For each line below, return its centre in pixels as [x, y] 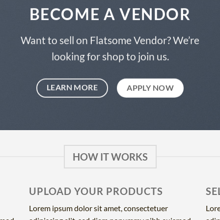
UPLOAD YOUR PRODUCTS [96, 191]
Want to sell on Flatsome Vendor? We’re [110, 40]
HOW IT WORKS [110, 157]
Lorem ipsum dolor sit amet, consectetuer [98, 208]
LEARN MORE [72, 87]
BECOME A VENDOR [110, 14]
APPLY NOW [151, 88]
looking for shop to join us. [110, 56]
